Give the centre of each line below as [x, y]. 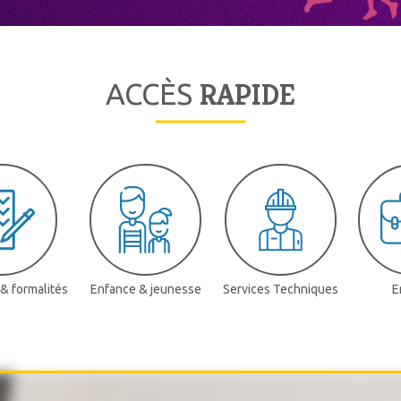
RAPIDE [247, 95]
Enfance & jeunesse [145, 290]
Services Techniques [281, 290]
